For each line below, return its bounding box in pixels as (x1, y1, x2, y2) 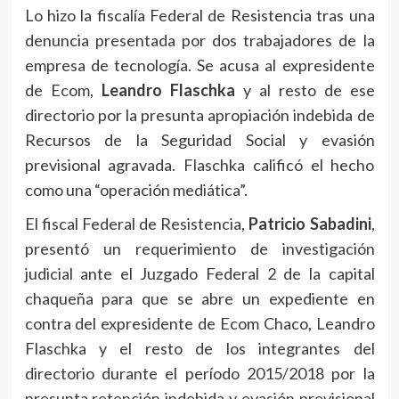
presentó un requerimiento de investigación (24, 239, 375, 259)
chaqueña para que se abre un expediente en (24, 289, 375, 309)
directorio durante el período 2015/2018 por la (24, 363, 375, 384)
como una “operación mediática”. (24, 180, 248, 200)
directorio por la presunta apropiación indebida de (24, 105, 375, 126)
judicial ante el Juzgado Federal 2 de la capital (24, 264, 375, 284)
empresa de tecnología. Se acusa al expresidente (24, 55, 375, 76)
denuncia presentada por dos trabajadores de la (24, 30, 375, 51)
